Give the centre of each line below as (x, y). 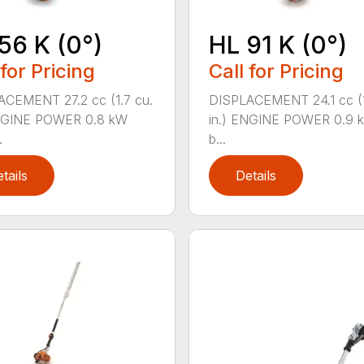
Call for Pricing (276, 71)
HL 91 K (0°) (277, 44)
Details (256, 175)
